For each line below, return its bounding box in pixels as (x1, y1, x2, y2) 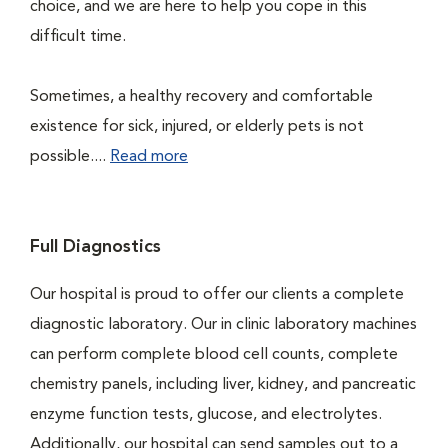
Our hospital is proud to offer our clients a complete (30, 287, 404, 303)
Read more (110, 149, 188, 165)
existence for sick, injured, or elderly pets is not (30, 119, 364, 135)
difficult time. (30, 29, 134, 45)
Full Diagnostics (30, 238, 161, 256)
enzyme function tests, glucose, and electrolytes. (30, 407, 382, 423)
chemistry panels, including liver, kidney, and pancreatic (30, 377, 416, 393)
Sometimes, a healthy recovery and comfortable (30, 89, 373, 105)
